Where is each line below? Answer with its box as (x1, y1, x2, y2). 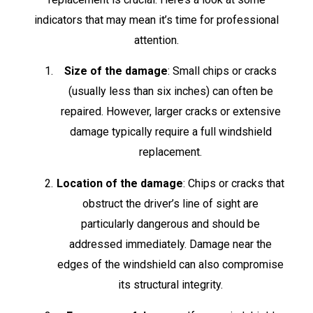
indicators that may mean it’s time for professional (34, 13, 279, 27)
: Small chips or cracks (168, 64, 277, 78)
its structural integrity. (118, 277, 223, 291)
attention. (134, 34, 179, 48)
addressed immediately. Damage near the (69, 237, 272, 251)
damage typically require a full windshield (69, 124, 272, 138)
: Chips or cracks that (183, 176, 284, 190)
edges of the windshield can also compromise (57, 257, 284, 271)
